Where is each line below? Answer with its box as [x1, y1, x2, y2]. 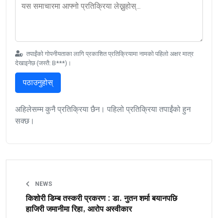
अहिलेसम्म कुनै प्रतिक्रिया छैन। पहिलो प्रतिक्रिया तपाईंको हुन [15, 105, 191, 114]
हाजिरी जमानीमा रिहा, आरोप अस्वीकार [26, 205, 132, 214]
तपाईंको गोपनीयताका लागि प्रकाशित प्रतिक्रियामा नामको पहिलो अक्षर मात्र [25, 50, 194, 58]
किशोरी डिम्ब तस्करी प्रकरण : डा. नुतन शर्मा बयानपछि [26, 194, 177, 203]
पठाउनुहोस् [23, 78, 53, 88]
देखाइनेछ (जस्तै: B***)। [15, 59, 72, 67]
